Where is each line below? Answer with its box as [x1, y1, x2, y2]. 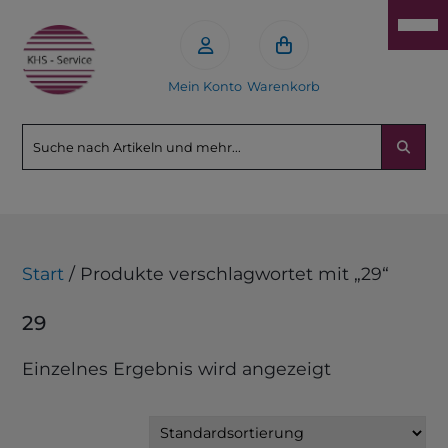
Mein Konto [168, 79, 243, 94]
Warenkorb [247, 79, 321, 94]
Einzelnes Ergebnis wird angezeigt [22, 357, 332, 379]
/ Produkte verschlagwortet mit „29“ [64, 263, 390, 284]
